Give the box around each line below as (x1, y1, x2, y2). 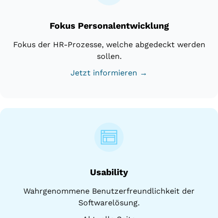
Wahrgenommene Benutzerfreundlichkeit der (23, 186, 195, 196)
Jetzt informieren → (71, 68, 147, 77)
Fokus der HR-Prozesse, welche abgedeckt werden (13, 39, 205, 49)
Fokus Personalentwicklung (49, 20, 169, 31)
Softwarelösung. (78, 198, 140, 207)
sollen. (96, 51, 122, 61)
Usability (90, 166, 128, 177)
